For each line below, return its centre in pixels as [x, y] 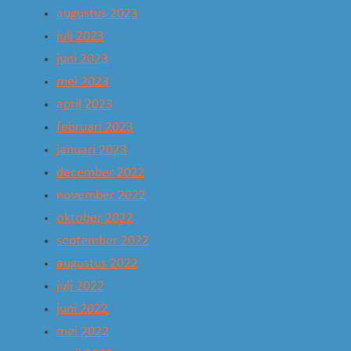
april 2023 [85, 104]
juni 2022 [82, 309]
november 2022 [101, 195]
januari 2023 [92, 150]
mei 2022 [83, 331]
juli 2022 [80, 286]
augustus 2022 [97, 263]
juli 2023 [80, 36]
